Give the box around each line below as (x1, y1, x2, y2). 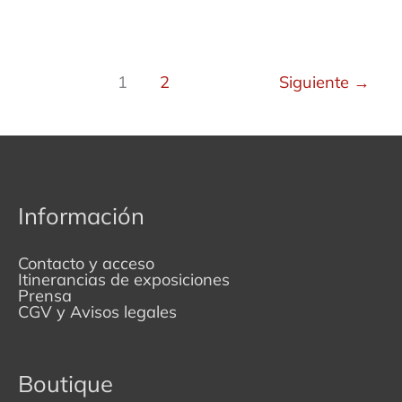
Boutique (18, 368, 113, 398)
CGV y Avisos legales (18, 301, 177, 322)
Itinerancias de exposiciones (18, 268, 230, 290)
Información (18, 201, 144, 231)
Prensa (18, 284, 72, 306)
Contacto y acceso (18, 252, 154, 274)
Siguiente (278, 72, 354, 93)
